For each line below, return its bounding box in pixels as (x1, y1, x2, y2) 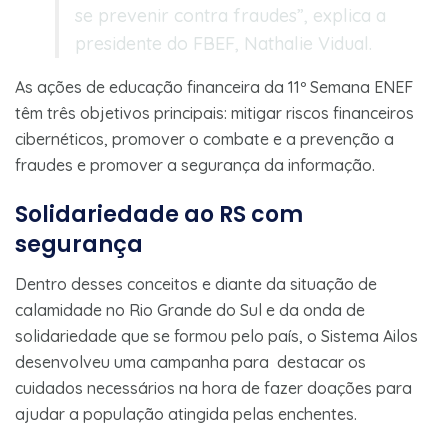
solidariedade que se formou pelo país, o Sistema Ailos (15, 325, 418, 346)
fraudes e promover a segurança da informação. (15, 154, 375, 175)
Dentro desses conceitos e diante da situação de (15, 273, 377, 294)
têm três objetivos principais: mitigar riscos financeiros (15, 102, 414, 123)
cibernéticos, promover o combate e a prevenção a (15, 128, 394, 149)
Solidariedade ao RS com (15, 198, 303, 230)
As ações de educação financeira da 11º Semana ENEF (15, 76, 413, 97)
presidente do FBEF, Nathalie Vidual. (75, 31, 372, 55)
